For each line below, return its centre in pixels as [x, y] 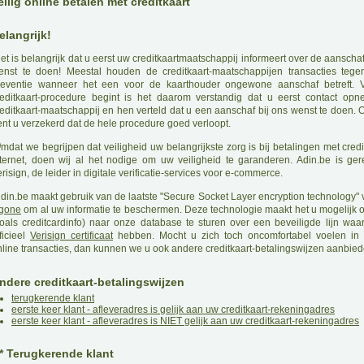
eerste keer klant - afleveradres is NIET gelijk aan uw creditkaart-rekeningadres [185, 321]
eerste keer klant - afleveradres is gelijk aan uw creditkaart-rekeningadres [173, 310]
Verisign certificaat [71, 236]
